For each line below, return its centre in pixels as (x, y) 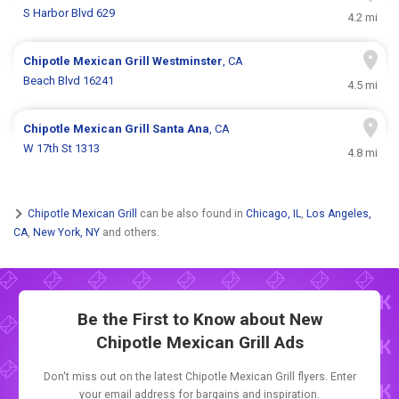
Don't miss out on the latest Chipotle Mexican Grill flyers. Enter (199, 377)
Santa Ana (181, 129)
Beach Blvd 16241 (69, 81)
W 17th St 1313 (62, 149)
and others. (130, 232)
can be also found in (191, 213)
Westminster (188, 61)
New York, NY (66, 232)
